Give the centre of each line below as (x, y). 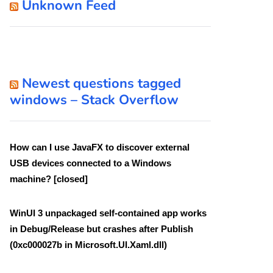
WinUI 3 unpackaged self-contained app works (108, 213)
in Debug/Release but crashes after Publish (101, 229)
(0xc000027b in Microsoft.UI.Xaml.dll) (88, 244)
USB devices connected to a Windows (90, 163)
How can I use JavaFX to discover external (100, 147)
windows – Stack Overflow (94, 100)
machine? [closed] (49, 179)
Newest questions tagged (101, 83)
